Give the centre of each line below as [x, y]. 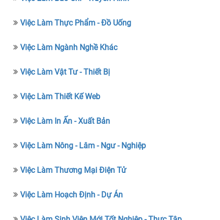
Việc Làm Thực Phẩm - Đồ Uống [76, 23]
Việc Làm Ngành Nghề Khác [69, 47]
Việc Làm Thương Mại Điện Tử [73, 170]
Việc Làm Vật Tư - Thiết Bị [65, 72]
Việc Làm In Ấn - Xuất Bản [65, 121]
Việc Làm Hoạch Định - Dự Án [72, 194]
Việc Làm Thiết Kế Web [60, 96]
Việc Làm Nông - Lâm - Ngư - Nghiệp [83, 145]
